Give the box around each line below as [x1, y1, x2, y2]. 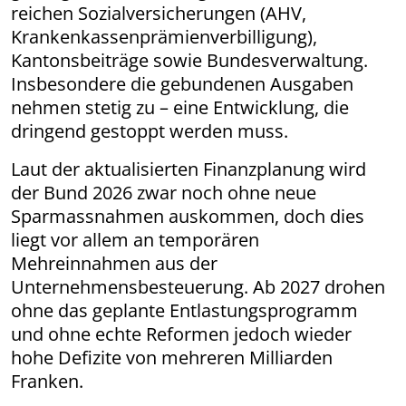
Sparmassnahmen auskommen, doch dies [11, 203, 364, 228]
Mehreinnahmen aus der [11, 250, 217, 275]
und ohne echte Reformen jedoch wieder [11, 321, 352, 346]
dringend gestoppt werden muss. [11, 118, 288, 143]
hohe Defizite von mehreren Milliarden [11, 344, 333, 370]
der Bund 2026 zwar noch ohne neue [11, 179, 316, 205]
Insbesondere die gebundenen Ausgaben [11, 71, 353, 96]
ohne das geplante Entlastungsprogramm [11, 297, 358, 323]
